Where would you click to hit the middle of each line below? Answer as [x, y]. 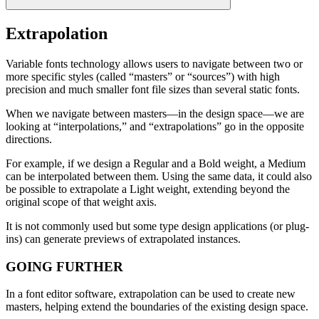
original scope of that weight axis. [81, 202]
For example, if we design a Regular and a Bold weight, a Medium [156, 163]
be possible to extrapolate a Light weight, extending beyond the [148, 189]
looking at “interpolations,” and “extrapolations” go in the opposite [155, 126]
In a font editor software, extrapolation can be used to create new [151, 294]
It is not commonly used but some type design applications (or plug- [157, 226]
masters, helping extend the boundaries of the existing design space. [157, 307]
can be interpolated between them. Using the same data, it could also [159, 176]
